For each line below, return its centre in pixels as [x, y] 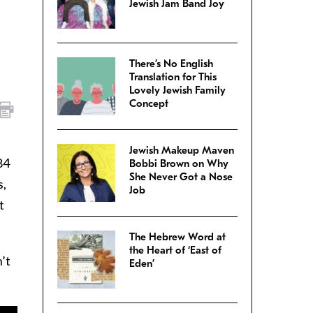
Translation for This [173, 77]
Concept [149, 104]
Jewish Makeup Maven [182, 151]
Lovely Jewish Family [177, 90]
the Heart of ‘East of [175, 250]
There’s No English [171, 64]
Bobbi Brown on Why [179, 164]
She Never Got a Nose [181, 177]
